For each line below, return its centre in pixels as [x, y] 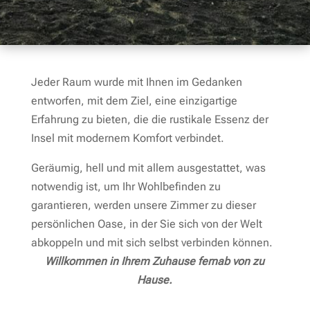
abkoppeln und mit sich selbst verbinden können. [152, 242]
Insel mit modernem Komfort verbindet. [127, 138]
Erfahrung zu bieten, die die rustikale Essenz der [149, 119]
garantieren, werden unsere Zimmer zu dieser [143, 205]
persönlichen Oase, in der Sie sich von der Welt [146, 224]
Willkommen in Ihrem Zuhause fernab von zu [155, 261]
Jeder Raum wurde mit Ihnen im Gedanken [136, 82]
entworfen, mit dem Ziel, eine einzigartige [134, 100]
